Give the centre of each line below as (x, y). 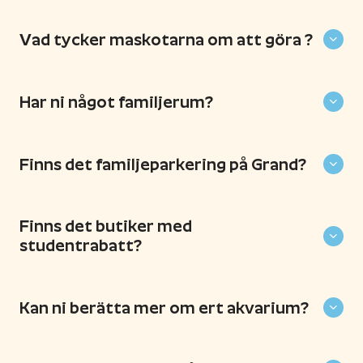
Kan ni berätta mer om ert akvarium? (164, 307)
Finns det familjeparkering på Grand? (163, 164)
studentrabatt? (81, 246)
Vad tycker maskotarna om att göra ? (166, 39)
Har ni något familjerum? (116, 102)
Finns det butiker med (106, 226)
